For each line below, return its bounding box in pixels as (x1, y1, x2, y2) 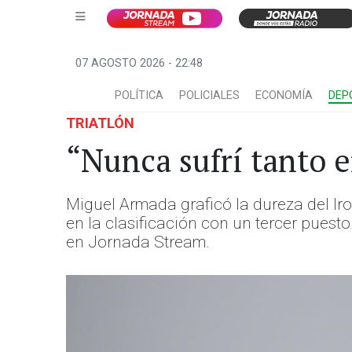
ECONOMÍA (255, 89, 313, 102)
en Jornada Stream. (66, 233, 210, 251)
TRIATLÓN (66, 115, 134, 131)
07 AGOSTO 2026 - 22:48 (75, 57, 203, 70)
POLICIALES (179, 89, 240, 102)
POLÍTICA (115, 89, 163, 102)
